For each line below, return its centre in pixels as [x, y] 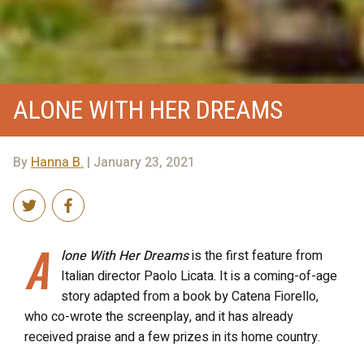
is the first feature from [256, 256]
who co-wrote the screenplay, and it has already [159, 316]
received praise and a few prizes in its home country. [172, 337]
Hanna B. [57, 162]
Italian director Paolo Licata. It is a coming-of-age [199, 276]
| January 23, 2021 [139, 162]
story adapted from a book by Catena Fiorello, [190, 296]
